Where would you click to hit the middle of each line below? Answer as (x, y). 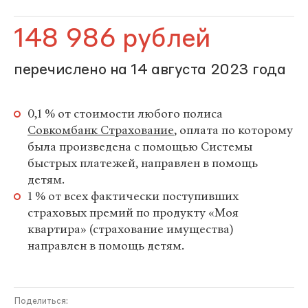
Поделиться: (41, 301)
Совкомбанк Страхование (101, 130)
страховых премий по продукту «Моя (133, 213)
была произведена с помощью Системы (140, 147)
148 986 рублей (112, 40)
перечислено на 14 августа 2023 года (150, 70)
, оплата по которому (233, 130)
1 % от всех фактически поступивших (133, 196)
